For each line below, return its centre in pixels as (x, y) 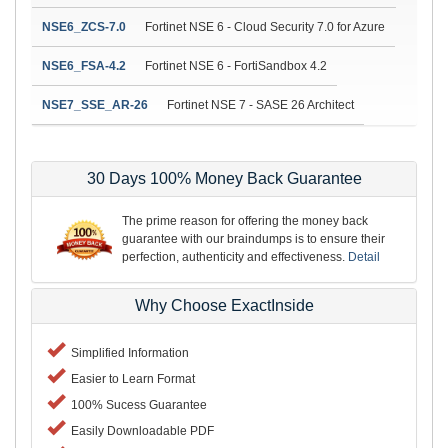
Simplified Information (127, 353)
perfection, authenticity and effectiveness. (235, 256)
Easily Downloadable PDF (139, 431)
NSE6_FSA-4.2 (84, 65)
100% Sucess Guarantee (136, 405)
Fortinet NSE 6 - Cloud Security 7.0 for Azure (265, 26)
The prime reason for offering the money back (245, 220)
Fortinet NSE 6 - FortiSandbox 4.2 (236, 65)
